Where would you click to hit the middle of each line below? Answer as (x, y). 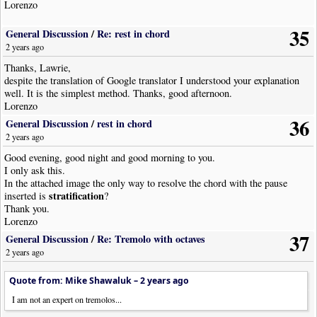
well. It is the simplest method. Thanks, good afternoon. (119, 93)
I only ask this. (35, 170)
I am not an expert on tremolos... (67, 299)
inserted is (27, 195)
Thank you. (27, 208)
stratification (77, 195)
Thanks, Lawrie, (38, 67)
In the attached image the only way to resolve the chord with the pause (146, 183)
